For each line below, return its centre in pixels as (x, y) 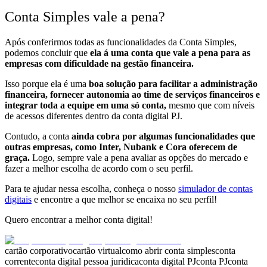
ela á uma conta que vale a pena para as (170, 52)
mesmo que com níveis (210, 105)
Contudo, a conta (38, 136)
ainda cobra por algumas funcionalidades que (163, 136)
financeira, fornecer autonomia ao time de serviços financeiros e (132, 94)
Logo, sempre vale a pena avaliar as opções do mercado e (139, 157)
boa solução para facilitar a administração (173, 83)
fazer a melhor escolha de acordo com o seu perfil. (100, 168)
